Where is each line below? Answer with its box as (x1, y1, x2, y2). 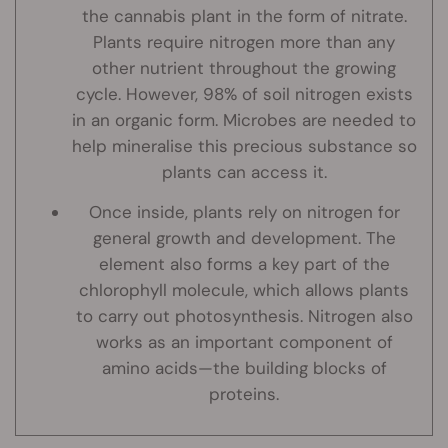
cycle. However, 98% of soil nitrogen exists (75, 83, 413, 106)
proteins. (209, 383, 279, 406)
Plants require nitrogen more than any (93, 31, 395, 54)
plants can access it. (161, 161, 327, 184)
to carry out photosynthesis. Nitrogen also (75, 305, 413, 328)
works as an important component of (95, 331, 393, 354)
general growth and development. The (92, 227, 396, 250)
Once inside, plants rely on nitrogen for (88, 201, 400, 224)
